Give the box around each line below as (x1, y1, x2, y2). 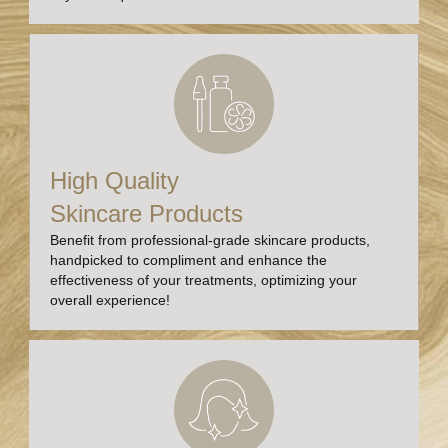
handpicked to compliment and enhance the (50, 251, 327, 268)
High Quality (50, 166, 179, 194)
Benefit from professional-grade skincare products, (50, 231, 370, 248)
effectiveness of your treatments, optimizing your (50, 271, 357, 288)
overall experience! (50, 291, 170, 308)
